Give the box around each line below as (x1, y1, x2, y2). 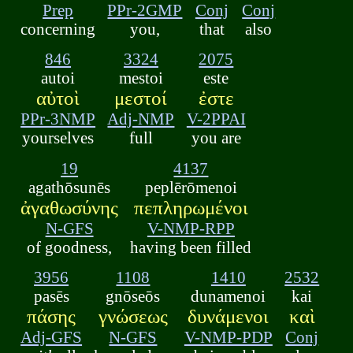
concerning (20, 19, 96, 38)
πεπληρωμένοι (133, 196, 248, 218)
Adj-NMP (107, 110, 175, 128)
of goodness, (27, 237, 113, 256)
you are (191, 128, 241, 147)
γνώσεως (98, 306, 168, 328)
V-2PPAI (186, 110, 246, 128)
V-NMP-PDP (184, 328, 273, 347)
